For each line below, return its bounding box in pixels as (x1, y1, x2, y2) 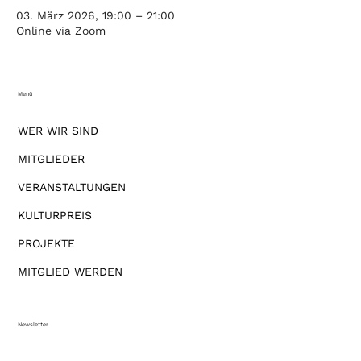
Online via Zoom (16, 24, 106, 37)
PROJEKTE (18, 236, 76, 250)
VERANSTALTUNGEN (18, 180, 127, 193)
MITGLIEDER (18, 151, 85, 165)
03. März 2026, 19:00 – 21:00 (16, 9, 175, 22)
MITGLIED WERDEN (18, 264, 123, 278)
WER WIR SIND (18, 123, 99, 137)
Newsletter (18, 321, 49, 329)
